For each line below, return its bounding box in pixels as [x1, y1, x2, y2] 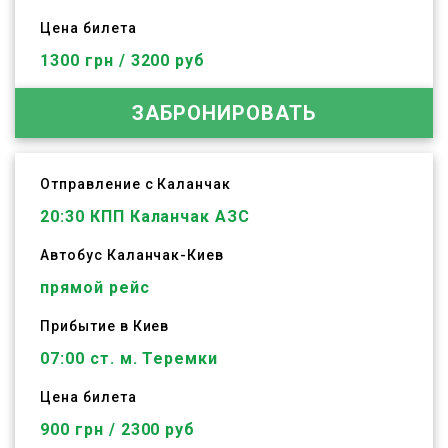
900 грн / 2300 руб [40, 420, 196, 439]
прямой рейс [40, 278, 150, 297]
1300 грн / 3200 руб [40, 51, 206, 70]
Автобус [40, 247, 107, 263]
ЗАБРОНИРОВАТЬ [132, 101, 316, 125]
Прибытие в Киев [40, 318, 170, 334]
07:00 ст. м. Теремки [40, 349, 219, 368]
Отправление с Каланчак [40, 176, 232, 192]
